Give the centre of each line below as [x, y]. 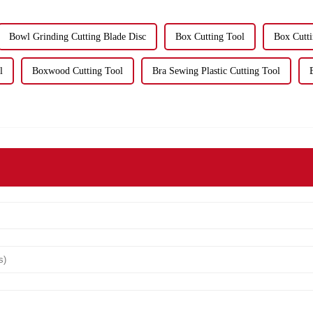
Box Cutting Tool [210, 36]
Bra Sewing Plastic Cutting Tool [216, 71]
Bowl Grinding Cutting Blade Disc [78, 36]
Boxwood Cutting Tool [78, 71]
